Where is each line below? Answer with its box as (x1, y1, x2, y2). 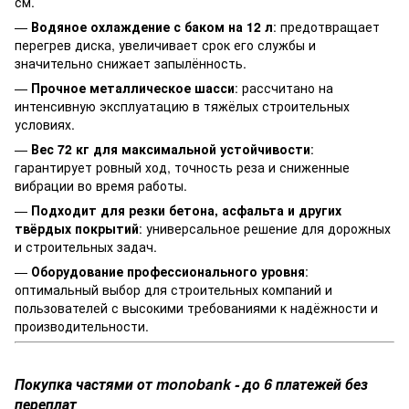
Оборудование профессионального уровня (31, 262, 305, 281)
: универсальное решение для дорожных (139, 219, 391, 238)
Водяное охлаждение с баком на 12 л (31, 17, 273, 37)
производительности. (15, 317, 149, 336)
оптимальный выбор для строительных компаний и (15, 280, 332, 299)
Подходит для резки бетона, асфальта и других (31, 201, 341, 220)
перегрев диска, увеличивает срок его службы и (15, 36, 316, 55)
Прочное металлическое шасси (31, 79, 235, 98)
